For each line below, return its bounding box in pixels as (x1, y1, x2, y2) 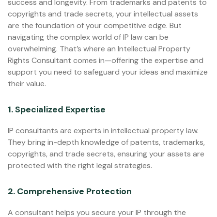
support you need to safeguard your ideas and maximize (8, 67, 208, 77)
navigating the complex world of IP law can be (8, 32, 169, 42)
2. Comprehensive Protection (8, 186, 132, 197)
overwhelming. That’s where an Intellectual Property (8, 44, 190, 54)
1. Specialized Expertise (8, 104, 106, 115)
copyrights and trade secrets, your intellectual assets (8, 9, 198, 19)
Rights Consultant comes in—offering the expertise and (8, 55, 203, 65)
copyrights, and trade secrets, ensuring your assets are (8, 149, 204, 159)
